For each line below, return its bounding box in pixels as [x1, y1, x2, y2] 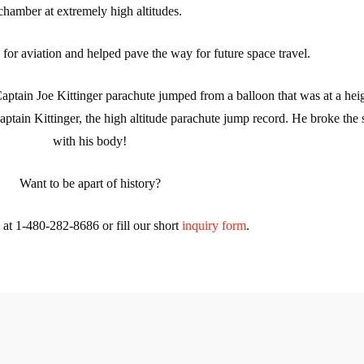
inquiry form [182, 218, 247, 232]
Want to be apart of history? [19, 175, 161, 190]
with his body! [53, 133, 128, 148]
